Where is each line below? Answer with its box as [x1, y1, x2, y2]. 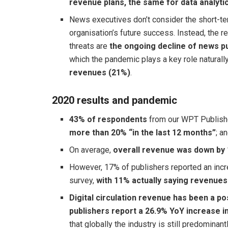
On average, [69, 145, 113, 155]
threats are [69, 41, 110, 51]
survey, [69, 176, 97, 186]
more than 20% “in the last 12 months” [69, 128, 216, 138]
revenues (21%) [69, 67, 131, 77]
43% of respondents [69, 115, 148, 125]
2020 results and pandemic [52, 94, 177, 107]
